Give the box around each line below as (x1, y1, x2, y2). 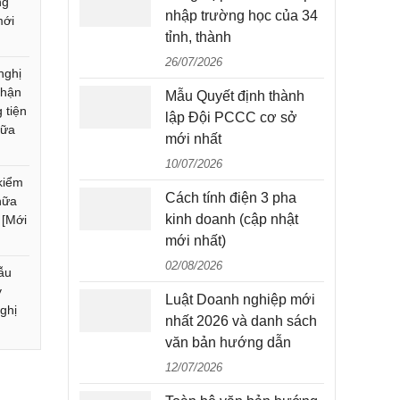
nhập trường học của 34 (165, 8, 318, 23)
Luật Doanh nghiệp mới (165, 292, 315, 307)
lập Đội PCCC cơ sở (165, 110, 297, 125)
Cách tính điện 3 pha (165, 190, 296, 205)
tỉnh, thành (165, 29, 231, 45)
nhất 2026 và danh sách (165, 313, 317, 329)
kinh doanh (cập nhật (165, 212, 298, 227)
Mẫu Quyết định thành (165, 88, 304, 104)
